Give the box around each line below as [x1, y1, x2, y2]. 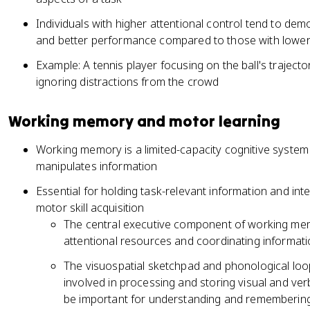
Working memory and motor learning [8, 111, 280, 131]
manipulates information [36, 158, 158, 174]
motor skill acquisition [36, 200, 145, 215]
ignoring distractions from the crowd [36, 74, 219, 89]
